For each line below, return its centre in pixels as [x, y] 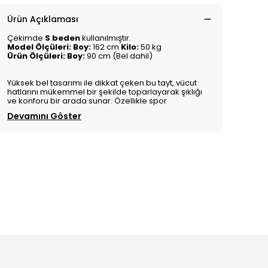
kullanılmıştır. [106, 38]
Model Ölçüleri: [39, 47]
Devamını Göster [44, 116]
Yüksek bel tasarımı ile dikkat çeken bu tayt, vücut [102, 83]
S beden [63, 38]
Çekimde [25, 38]
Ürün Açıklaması [43, 19]
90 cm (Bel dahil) [119, 56]
